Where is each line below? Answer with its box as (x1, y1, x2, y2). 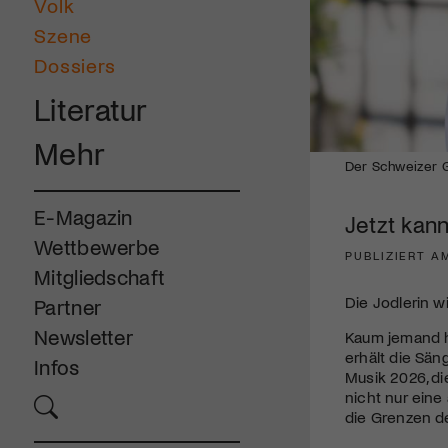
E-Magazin (34, 204, 133, 230)
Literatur (34, 90, 148, 128)
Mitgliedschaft (34, 264, 166, 290)
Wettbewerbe (34, 234, 160, 260)
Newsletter (34, 324, 134, 350)
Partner (34, 294, 102, 320)
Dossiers (34, 53, 116, 78)
